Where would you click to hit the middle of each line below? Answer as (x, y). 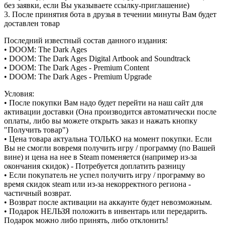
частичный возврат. (38, 193)
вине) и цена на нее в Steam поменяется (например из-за (100, 157)
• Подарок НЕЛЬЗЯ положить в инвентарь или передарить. (106, 211)
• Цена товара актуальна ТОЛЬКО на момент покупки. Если (108, 139)
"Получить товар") (36, 130)
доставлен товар (32, 23)
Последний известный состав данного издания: (86, 40)
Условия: (19, 93)
